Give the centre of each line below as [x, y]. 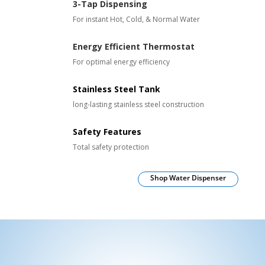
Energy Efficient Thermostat [133, 47]
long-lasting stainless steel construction [138, 105]
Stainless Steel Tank [116, 89]
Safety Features [107, 132]
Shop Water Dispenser [188, 178]
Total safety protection [111, 147]
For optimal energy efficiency [121, 62]
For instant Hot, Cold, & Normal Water [136, 20]
